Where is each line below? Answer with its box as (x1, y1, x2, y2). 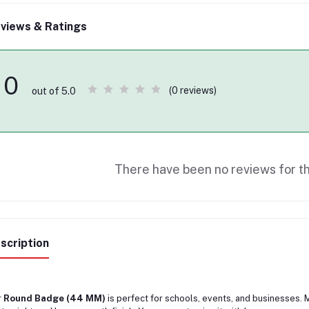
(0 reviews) (168, 85, 217, 97)
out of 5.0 (31, 85, 76, 97)
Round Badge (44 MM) (3, 292, 106, 303)
